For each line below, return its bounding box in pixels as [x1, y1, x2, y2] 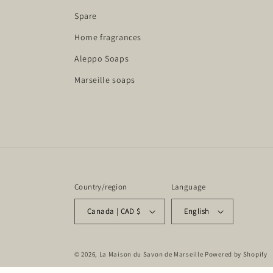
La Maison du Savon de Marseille [99, 249, 204, 258]
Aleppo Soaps [74, 52, 129, 64]
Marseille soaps [74, 74, 135, 85]
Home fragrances [74, 31, 141, 43]
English [183, 206, 210, 217]
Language [171, 181, 206, 192]
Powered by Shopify [205, 249, 268, 258]
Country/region [74, 181, 127, 192]
